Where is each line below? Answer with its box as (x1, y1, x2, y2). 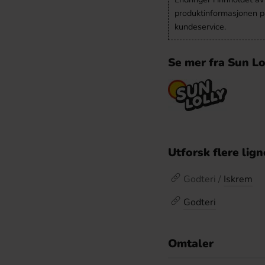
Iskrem (224, 173, 253, 186)
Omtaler (168, 236, 214, 251)
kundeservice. (174, 21, 226, 33)
